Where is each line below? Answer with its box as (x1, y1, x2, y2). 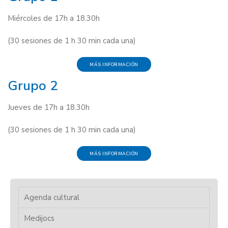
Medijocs (24, 213, 55, 224)
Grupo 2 (8, 77, 58, 95)
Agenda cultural (24, 192, 80, 203)
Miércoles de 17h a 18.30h (8, 13, 100, 23)
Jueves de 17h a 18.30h (8, 102, 90, 112)
